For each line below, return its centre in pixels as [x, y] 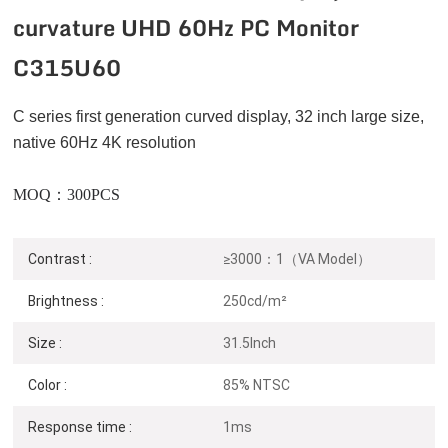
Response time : [80, 426]
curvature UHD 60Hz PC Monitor [186, 28]
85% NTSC [257, 384]
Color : [48, 384]
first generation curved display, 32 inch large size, [248, 116]
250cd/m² [255, 300]
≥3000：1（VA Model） [297, 258]
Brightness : [66, 300]
